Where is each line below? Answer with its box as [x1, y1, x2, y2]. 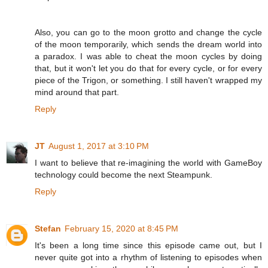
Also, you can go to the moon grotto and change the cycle [35, 28, 262, 38]
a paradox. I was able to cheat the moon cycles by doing [35, 51, 262, 62]
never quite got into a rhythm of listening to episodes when [35, 252, 262, 263]
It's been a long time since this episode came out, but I [35, 240, 262, 251]
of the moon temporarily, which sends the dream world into [35, 39, 262, 50]
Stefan [35, 224, 61, 234]
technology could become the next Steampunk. [35, 170, 212, 180]
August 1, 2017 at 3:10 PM [48, 141, 149, 151]
